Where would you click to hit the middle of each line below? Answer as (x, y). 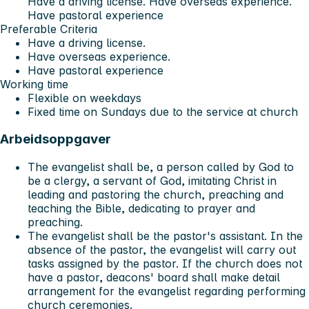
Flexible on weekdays (84, 98)
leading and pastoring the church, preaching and (156, 195)
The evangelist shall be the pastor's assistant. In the (165, 236)
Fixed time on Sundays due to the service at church (163, 111)
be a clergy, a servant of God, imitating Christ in (152, 181)
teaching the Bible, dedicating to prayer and (141, 209)
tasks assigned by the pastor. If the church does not (165, 264)
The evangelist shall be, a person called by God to (161, 167)
